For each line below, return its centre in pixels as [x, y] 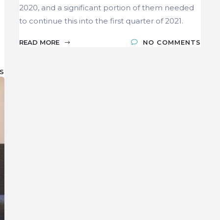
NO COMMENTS [172, 42]
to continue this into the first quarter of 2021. [101, 21]
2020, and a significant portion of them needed [107, 7]
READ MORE [40, 42]
